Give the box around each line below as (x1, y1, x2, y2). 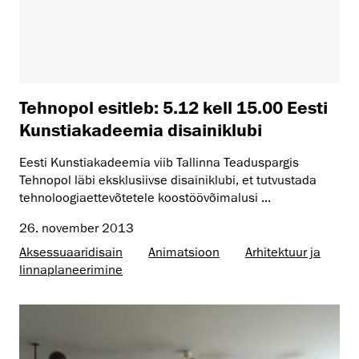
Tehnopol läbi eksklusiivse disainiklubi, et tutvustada (19, 171, 317, 188)
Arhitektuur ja (245, 244, 321, 260)
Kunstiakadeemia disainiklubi (19, 119, 262, 139)
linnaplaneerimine (19, 261, 123, 278)
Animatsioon (148, 244, 220, 260)
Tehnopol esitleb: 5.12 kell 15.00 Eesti (19, 96, 328, 117)
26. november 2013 (19, 220, 134, 236)
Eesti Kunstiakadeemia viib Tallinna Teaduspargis (19, 154, 299, 171)
